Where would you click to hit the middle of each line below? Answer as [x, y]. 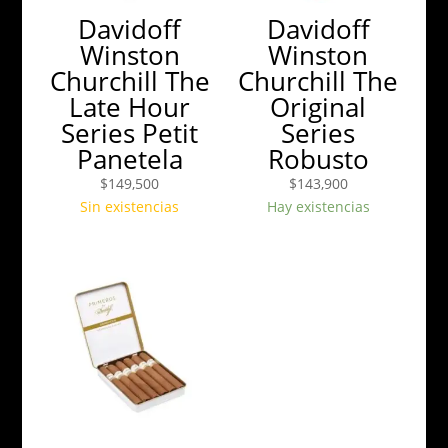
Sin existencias [130, 207]
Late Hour [130, 107]
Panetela [129, 159]
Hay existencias [318, 207]
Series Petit [130, 133]
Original [318, 107]
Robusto [318, 159]
